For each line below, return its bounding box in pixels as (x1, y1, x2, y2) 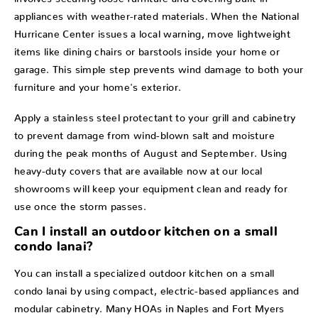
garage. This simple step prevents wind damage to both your (14, 62, 304, 70)
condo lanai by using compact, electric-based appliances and (14, 284, 300, 292)
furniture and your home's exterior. (14, 80, 182, 88)
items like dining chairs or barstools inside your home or (14, 45, 280, 53)
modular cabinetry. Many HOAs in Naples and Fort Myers (14, 302, 285, 309)
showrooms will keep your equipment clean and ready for (14, 182, 287, 190)
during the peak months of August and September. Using (14, 146, 287, 154)
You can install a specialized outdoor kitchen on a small (14, 266, 275, 274)
